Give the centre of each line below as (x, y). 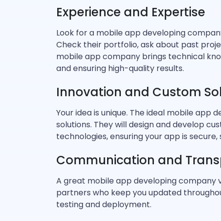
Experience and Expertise (131, 12)
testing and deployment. (104, 204)
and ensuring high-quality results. (120, 68)
